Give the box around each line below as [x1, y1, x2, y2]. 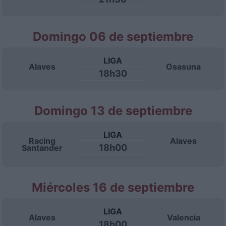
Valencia [166, 212, 200, 222]
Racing [29, 136, 56, 146]
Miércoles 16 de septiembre [32, 180, 194, 195]
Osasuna [166, 62, 201, 72]
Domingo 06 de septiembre [33, 29, 193, 44]
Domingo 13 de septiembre [34, 103, 192, 118]
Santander [22, 143, 63, 153]
